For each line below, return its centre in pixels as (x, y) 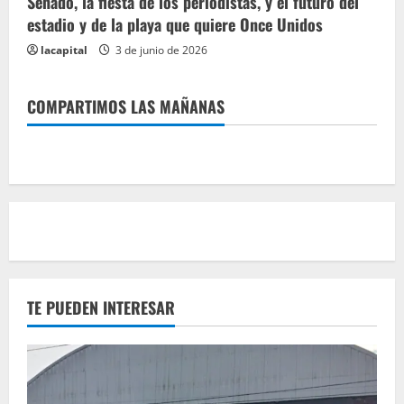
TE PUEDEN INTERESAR (101, 307)
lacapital (64, 50)
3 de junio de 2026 (160, 50)
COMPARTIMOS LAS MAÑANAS (126, 106)
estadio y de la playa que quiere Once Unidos (175, 24)
